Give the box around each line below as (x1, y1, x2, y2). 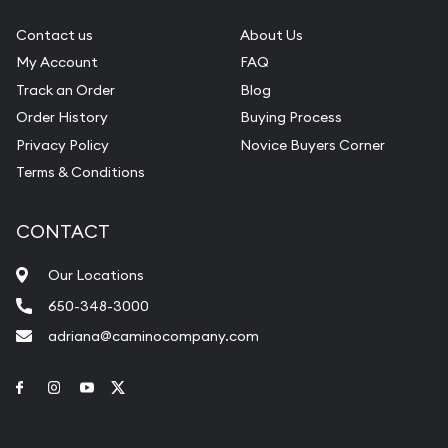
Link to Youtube (94, 377, 199, 396)
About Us (240, 25, 303, 44)
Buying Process (240, 108, 342, 127)
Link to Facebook (30, 377, 145, 396)
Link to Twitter (126, 377, 219, 396)
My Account (16, 53, 98, 72)
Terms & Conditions (16, 163, 145, 182)
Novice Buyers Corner (240, 135, 385, 154)
